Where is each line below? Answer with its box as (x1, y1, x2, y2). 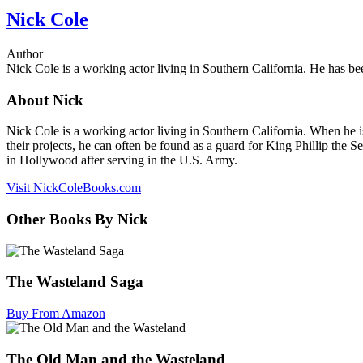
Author (6, 46, 43, 61)
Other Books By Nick (6, 210, 148, 228)
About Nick (6, 91, 83, 109)
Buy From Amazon (6, 306, 105, 321)
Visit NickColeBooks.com (6, 181, 141, 195)
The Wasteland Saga (6, 273, 143, 291)
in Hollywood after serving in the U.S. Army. (6, 153, 237, 168)
